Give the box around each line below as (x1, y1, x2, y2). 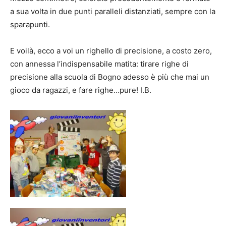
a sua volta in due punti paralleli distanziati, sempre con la (10, 7, 215, 17)
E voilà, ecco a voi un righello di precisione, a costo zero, (10, 46, 212, 56)
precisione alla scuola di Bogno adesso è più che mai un (10, 72, 209, 82)
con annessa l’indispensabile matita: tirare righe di (10, 59, 189, 69)
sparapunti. (10, 20, 50, 30)
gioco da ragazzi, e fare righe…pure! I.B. (10, 85, 151, 95)
